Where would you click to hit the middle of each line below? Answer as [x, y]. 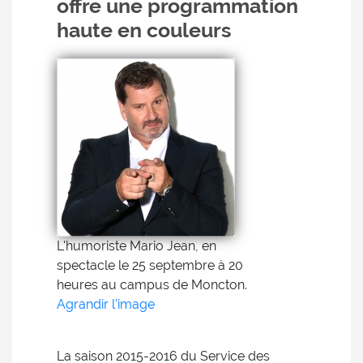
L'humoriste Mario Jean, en [137, 246]
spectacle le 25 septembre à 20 [150, 265]
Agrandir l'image [106, 304]
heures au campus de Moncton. [152, 285]
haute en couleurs [144, 30]
